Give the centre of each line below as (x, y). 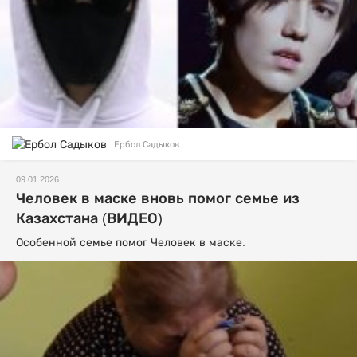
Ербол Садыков (147, 145)
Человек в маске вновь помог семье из (158, 199)
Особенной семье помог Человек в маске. (131, 243)
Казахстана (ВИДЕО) (89, 219)
